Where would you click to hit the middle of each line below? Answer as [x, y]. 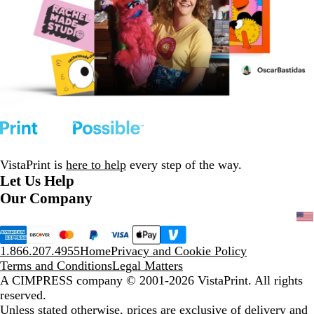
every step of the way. [184, 164]
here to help [96, 164]
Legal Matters [148, 265]
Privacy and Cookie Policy [179, 251]
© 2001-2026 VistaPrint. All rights [214, 280]
